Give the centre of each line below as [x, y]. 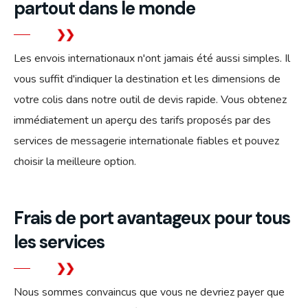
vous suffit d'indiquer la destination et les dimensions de [147, 79]
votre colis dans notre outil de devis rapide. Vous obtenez [150, 99]
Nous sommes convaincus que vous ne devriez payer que [149, 292]
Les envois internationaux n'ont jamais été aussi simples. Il [152, 58]
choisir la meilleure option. [75, 161]
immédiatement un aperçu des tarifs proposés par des [142, 120]
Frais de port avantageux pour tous [152, 218]
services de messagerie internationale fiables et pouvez [146, 141]
